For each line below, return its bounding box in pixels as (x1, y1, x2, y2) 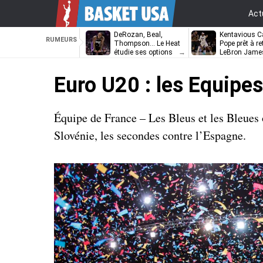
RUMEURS (46, 36, 77, 43)
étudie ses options (114, 48, 173, 56)
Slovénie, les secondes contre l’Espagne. (54, 127, 246, 143)
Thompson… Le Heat (114, 39, 180, 48)
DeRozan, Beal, (114, 31, 163, 39)
